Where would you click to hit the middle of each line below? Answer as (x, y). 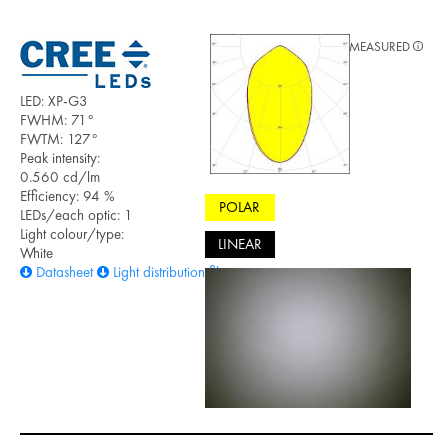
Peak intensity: (60, 157)
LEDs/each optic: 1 (76, 214)
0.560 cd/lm (60, 176)
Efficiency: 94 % (67, 195)
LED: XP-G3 (54, 100)
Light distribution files (172, 271)
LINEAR (239, 244)
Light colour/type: (72, 233)
